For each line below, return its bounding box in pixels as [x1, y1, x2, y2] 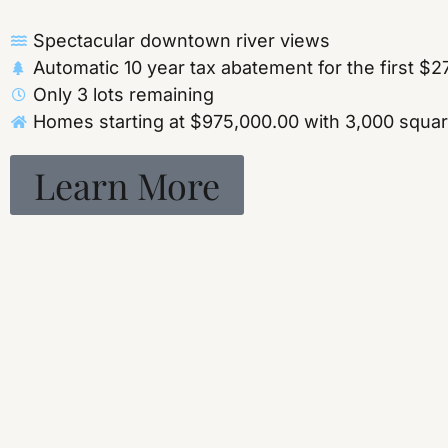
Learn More [34, 161, 220, 210]
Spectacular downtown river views [32, 30, 330, 52]
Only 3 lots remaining [32, 84, 214, 106]
